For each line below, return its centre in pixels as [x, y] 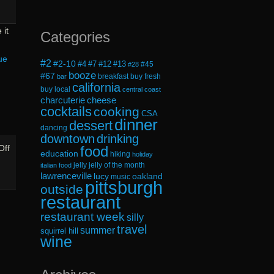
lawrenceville [66, 176]
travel [132, 229]
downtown [68, 139]
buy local [56, 89]
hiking [120, 154]
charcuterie [63, 100]
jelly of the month [117, 165]
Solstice [24, 190]
